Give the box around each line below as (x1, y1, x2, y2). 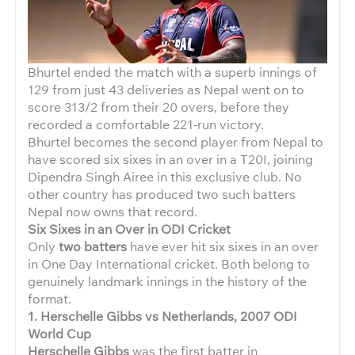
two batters (59, 238, 127, 255)
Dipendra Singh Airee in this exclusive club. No (28, 168, 302, 185)
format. (28, 290, 71, 307)
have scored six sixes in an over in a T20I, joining (28, 151, 313, 168)
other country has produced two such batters (28, 185, 296, 203)
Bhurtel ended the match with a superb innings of (28, 63, 317, 81)
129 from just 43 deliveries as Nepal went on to (28, 81, 304, 98)
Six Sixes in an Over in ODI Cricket (28, 220, 231, 238)
